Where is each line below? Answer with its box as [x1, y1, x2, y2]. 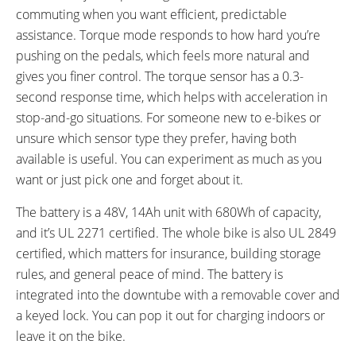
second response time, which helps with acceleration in [16, 87, 327, 106]
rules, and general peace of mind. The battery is [16, 265, 283, 283]
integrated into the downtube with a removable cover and [16, 285, 340, 304]
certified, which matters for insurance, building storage [16, 244, 321, 262]
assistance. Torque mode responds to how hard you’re [16, 25, 320, 44]
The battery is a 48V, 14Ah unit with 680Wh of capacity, [16, 203, 321, 221]
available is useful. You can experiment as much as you [16, 149, 322, 168]
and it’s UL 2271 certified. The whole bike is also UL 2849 [16, 223, 336, 242]
